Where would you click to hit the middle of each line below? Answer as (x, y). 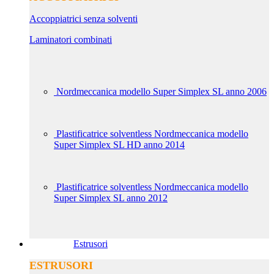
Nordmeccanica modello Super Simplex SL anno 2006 (161, 91)
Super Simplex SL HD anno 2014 (119, 145)
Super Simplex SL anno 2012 (111, 198)
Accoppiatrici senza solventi (83, 19)
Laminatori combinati (71, 39)
